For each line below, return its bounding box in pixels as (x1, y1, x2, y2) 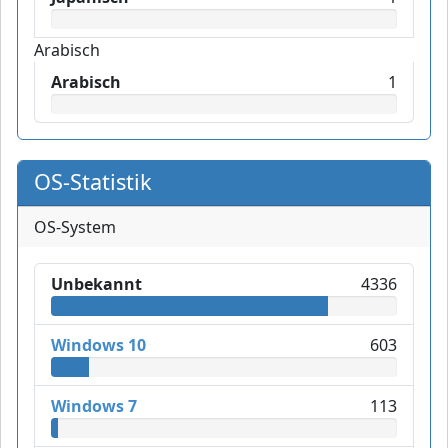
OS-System (34, 216, 116, 239)
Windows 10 (51, 334, 146, 357)
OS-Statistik (34, 167, 152, 197)
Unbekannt (51, 273, 142, 296)
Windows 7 (51, 395, 137, 418)
